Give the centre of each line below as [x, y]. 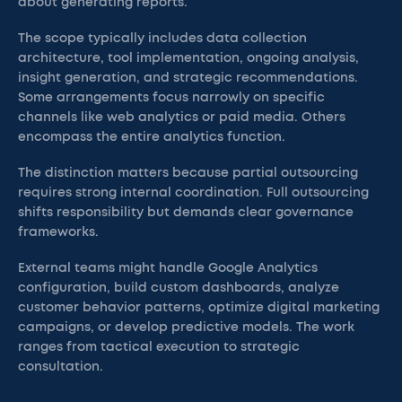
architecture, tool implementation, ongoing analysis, [188, 58]
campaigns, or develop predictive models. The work [186, 328]
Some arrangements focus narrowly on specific [171, 98]
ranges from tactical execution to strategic [159, 347]
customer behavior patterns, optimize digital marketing [199, 308]
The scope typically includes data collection [162, 39]
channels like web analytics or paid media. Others [182, 118]
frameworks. [58, 232]
